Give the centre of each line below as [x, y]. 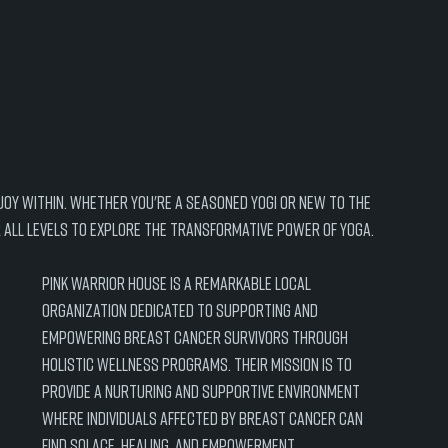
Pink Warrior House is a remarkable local [178, 283]
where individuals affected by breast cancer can [204, 418]
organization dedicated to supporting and [181, 310]
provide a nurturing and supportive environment [202, 391]
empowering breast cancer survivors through [196, 337]
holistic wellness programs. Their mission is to [198, 364]
